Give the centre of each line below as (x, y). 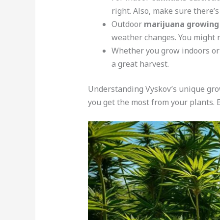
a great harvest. (140, 64)
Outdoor (127, 24)
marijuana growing (181, 24)
